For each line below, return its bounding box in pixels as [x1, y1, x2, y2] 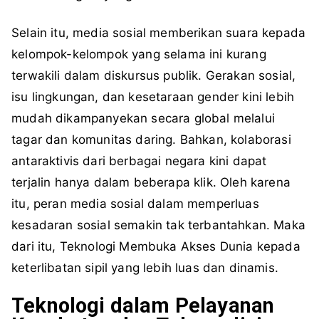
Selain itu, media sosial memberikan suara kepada [11, 26, 306, 41]
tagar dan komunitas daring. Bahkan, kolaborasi [11, 132, 291, 147]
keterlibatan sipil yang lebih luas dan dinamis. [11, 261, 278, 276]
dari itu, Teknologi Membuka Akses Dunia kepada [11, 239, 300, 254]
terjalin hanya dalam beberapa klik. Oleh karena [11, 175, 291, 190]
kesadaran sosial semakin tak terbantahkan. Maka [11, 218, 305, 233]
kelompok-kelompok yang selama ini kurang [11, 47, 266, 62]
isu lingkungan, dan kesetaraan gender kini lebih [11, 90, 295, 105]
